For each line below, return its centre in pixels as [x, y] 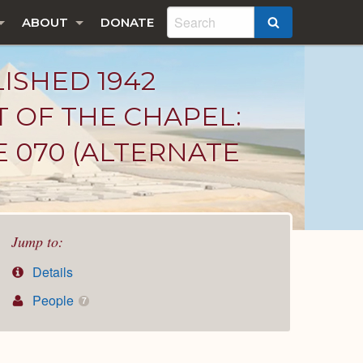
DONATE [127, 22]
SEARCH [306, 23]
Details [51, 272]
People [53, 301]
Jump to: [37, 241]
